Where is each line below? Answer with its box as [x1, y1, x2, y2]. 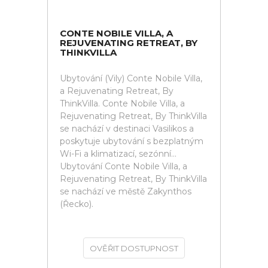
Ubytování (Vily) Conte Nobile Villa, [60, 73, 202, 84]
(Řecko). [60, 199, 93, 209]
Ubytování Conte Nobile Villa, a [60, 161, 187, 172]
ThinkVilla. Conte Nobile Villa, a [60, 98, 185, 109]
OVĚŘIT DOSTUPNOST [90, 243, 178, 253]
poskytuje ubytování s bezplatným [60, 136, 203, 147]
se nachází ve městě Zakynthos [60, 186, 191, 197]
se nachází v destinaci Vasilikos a [60, 123, 194, 134]
